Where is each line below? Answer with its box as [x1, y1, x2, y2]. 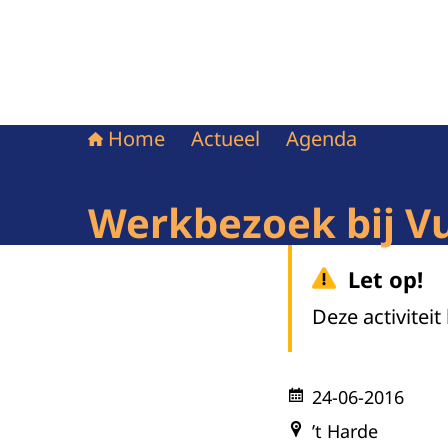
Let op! [348, 264, 423, 294]
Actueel [191, 125, 260, 152]
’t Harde [312, 419, 378, 443]
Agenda [286, 125, 357, 152]
